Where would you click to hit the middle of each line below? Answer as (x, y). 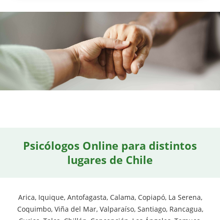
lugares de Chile (110, 159)
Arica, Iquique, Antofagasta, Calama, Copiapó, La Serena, (110, 197)
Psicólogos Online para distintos (110, 145)
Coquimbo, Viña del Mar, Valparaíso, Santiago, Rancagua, (110, 209)
